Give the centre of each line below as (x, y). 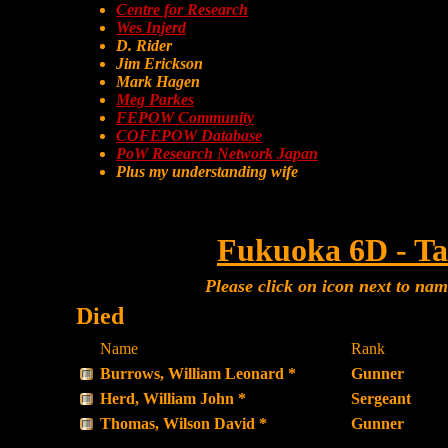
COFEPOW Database (189, 135)
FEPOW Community (185, 117)
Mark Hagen (158, 81)
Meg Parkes (155, 99)
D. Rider (144, 45)
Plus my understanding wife (207, 171)
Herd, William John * (173, 398)
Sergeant (381, 398)
